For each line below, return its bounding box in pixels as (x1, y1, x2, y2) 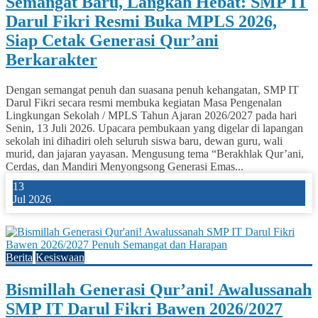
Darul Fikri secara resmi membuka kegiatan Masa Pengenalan (6, 96, 282, 109)
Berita (6, 251, 33, 263)
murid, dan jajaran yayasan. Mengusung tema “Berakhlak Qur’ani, (6, 147, 304, 160)
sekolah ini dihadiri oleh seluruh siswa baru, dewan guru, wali (6, 134, 283, 147)
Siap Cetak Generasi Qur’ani (6, 31, 219, 50)
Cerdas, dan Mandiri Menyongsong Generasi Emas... (6, 160, 243, 172)
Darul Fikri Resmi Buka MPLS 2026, (6, 11, 277, 31)
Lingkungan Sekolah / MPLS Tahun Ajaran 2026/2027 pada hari (6, 109, 297, 121)
